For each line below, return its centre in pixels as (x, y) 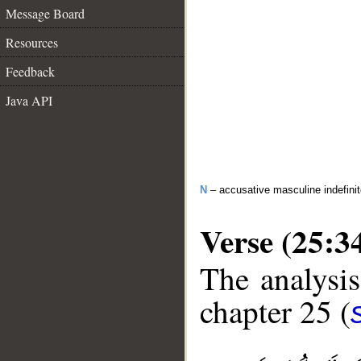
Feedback (30, 71)
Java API (29, 100)
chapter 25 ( (275, 311)
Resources (32, 42)
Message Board (45, 13)
